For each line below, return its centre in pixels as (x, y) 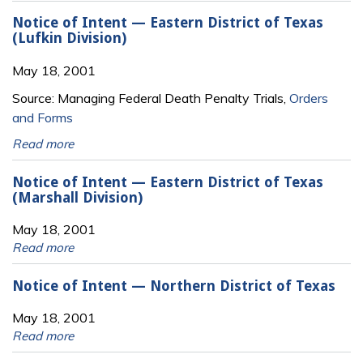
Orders (309, 98)
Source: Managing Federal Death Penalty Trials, (151, 98)
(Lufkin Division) (69, 38)
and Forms (43, 118)
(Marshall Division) (77, 197)
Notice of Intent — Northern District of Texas (174, 286)
